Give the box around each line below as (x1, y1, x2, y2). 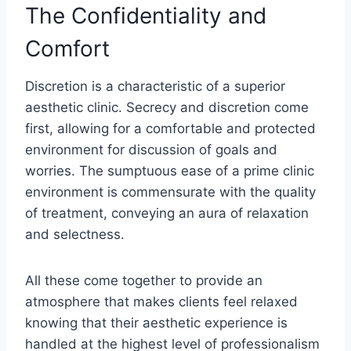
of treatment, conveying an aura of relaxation (25, 204, 309, 221)
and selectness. (25, 226, 125, 242)
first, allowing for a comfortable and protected (25, 120, 316, 136)
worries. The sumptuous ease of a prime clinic (25, 162, 314, 179)
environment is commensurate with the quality (25, 183, 316, 200)
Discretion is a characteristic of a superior (25, 78, 285, 94)
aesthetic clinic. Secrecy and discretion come (25, 99, 309, 115)
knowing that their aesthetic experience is (25, 314, 288, 331)
